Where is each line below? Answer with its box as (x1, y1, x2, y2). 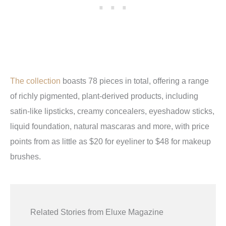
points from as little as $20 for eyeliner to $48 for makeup (10, 137, 211, 146)
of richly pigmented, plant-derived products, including (10, 91, 198, 101)
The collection (10, 76, 61, 86)
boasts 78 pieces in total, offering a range (61, 76, 209, 86)
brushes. (10, 152, 41, 161)
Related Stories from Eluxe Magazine (30, 207, 163, 217)
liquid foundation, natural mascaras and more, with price (10, 122, 209, 131)
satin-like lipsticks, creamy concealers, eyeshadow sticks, (10, 106, 214, 116)
